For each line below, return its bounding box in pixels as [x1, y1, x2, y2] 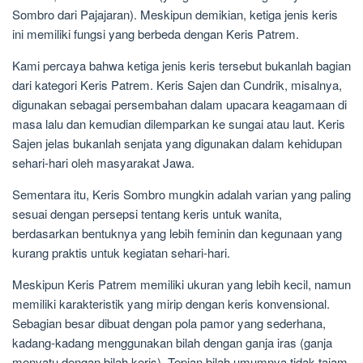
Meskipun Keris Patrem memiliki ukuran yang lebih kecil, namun [12, 275, 351, 293]
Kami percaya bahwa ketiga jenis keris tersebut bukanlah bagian [12, 57, 351, 75]
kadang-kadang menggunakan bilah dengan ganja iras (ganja [12, 334, 332, 352]
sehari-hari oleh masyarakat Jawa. [12, 154, 194, 172]
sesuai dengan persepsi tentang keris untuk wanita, [12, 205, 282, 223]
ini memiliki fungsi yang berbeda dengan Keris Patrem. [12, 25, 299, 43]
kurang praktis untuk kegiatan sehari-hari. [12, 244, 230, 262]
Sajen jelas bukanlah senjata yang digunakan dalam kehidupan [12, 135, 342, 152]
